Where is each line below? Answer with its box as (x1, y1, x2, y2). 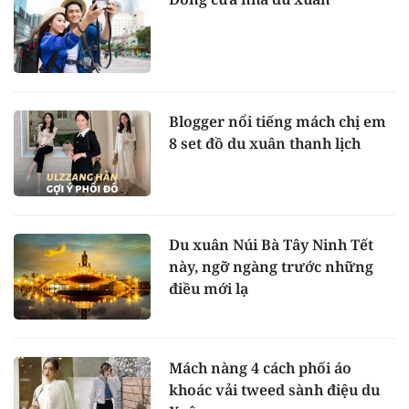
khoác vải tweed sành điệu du (169, 379, 380, 400)
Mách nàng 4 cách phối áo (169, 357, 351, 378)
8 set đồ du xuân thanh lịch (169, 133, 361, 154)
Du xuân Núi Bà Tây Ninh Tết (169, 235, 373, 255)
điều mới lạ (169, 278, 248, 299)
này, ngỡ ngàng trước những (169, 257, 373, 277)
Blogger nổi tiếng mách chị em (169, 111, 386, 132)
